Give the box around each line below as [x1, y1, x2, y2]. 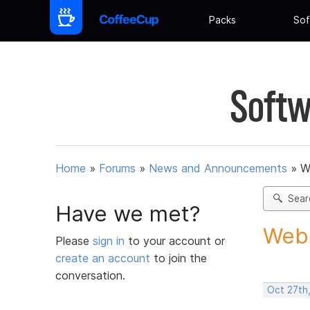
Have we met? [55, 200, 201, 227]
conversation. [55, 268, 125, 282]
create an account [55, 250, 150, 265]
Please [55, 233, 93, 248]
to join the [150, 250, 207, 265]
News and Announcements [149, 161, 287, 176]
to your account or [128, 233, 225, 248]
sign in [93, 233, 128, 248]
